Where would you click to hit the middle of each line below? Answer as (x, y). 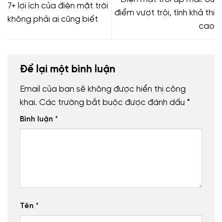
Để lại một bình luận (69, 69)
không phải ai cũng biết (53, 20)
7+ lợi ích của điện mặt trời (58, 6)
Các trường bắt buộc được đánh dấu (113, 102)
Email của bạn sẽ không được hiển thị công (103, 89)
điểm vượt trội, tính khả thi (165, 13)
